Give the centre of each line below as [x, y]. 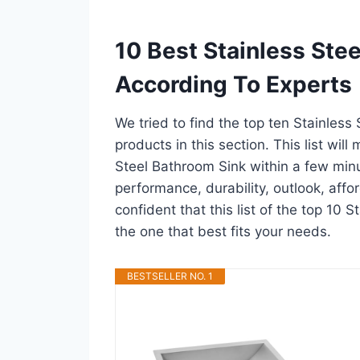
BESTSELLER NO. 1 [170, 276]
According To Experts [233, 84]
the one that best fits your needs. [223, 231]
